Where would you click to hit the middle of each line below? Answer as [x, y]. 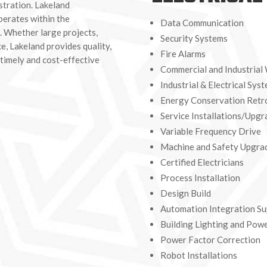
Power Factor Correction [210, 239]
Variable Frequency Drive [210, 131]
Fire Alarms [183, 53]
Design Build [185, 193]
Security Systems [194, 38]
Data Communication [202, 22]
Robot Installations [198, 255]
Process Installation [200, 177]
